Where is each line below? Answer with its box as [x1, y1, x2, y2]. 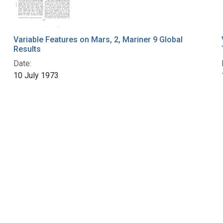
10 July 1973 [13, 71, 59, 81]
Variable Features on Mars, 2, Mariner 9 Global [13, 35, 183, 45]
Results [13, 44, 41, 54]
